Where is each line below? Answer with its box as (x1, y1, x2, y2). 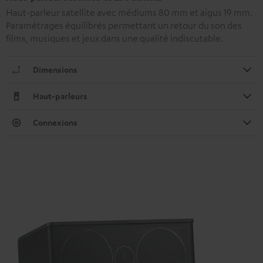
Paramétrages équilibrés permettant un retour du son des (6, 19, 242, 31)
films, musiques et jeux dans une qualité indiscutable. (6, 32, 223, 44)
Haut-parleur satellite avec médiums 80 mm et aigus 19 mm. (6, 6, 252, 18)
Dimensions (33, 63, 77, 75)
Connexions (33, 116, 77, 128)
